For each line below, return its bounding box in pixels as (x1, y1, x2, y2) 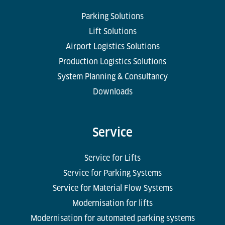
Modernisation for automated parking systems (30, 213, 195, 223)
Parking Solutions (81, 11, 144, 21)
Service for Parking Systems (63, 168, 162, 178)
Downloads (92, 86, 133, 96)
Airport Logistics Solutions (65, 41, 160, 51)
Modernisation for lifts (72, 198, 153, 208)
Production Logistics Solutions (59, 56, 166, 66)
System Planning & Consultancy (57, 71, 168, 81)
